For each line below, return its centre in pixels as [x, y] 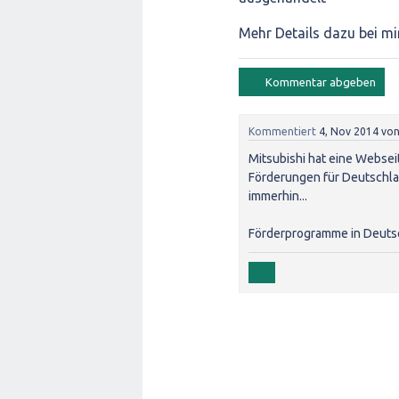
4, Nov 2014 [349, 131]
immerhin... [278, 196]
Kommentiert [282, 131]
